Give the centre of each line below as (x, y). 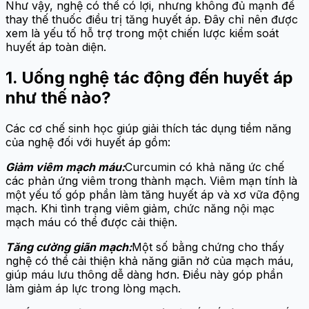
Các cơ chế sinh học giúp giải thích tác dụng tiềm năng (148, 129)
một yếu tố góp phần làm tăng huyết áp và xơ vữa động (152, 195)
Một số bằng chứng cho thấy (208, 247)
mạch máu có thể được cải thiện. (91, 222)
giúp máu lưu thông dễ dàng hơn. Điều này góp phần (144, 275)
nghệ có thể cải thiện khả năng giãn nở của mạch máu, (150, 261)
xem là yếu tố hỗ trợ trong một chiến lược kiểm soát (142, 33)
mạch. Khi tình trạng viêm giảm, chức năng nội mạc (140, 209)
